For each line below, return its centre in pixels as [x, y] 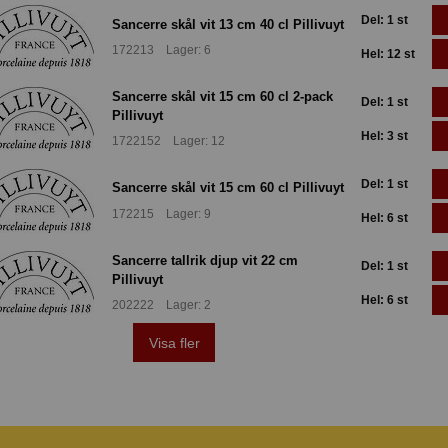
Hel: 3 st [384, 136]
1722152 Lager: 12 [168, 141]
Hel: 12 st [388, 54]
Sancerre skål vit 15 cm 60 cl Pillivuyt [228, 188]
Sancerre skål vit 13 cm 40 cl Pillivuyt [228, 24]
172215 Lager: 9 [161, 213]
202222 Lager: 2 [161, 305]
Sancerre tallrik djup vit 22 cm [205, 260]
